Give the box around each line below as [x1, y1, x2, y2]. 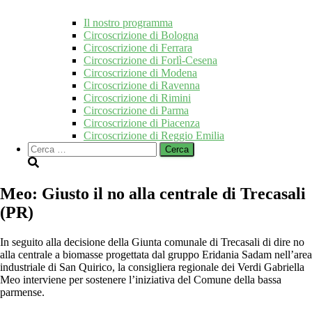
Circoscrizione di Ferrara [84, 42, 192, 54]
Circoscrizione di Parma [84, 104, 189, 117]
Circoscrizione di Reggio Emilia [84, 130, 224, 142]
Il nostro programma [84, 17, 173, 29]
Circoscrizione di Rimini [84, 92, 191, 104]
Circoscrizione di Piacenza [84, 117, 200, 130]
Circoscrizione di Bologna [84, 29, 198, 42]
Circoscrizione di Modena [84, 67, 197, 79]
